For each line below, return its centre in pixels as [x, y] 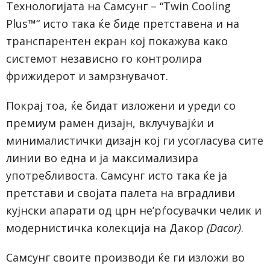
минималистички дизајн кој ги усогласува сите [135, 140]
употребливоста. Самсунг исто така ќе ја [117, 175]
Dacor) [225, 228]
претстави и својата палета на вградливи [121, 193]
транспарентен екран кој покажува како [117, 41]
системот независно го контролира [104, 58]
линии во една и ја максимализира [102, 158]
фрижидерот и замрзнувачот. [87, 76]
